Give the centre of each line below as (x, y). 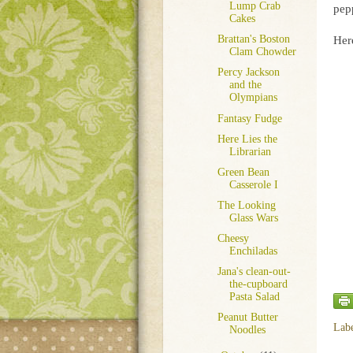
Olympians (253, 98)
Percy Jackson (248, 72)
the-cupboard (258, 284)
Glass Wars (253, 217)
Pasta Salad (254, 297)
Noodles (247, 330)
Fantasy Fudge (249, 118)
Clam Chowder (262, 52)
